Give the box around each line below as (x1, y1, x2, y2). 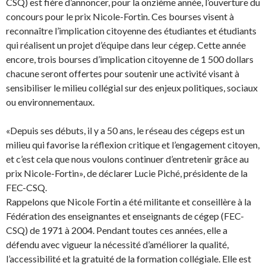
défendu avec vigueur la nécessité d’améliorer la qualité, (6, 238, 229, 250)
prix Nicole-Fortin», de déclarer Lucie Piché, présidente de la (6, 167, 248, 179)
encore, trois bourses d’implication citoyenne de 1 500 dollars (6, 53, 254, 65)
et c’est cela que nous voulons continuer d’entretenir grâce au (6, 153, 249, 164)
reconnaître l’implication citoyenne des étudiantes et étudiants (6, 24, 256, 36)
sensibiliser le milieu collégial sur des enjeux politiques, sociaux (6, 81, 258, 93)
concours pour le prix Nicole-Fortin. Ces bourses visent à (6, 10, 234, 22)
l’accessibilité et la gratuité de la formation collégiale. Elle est (6, 252, 251, 264)
